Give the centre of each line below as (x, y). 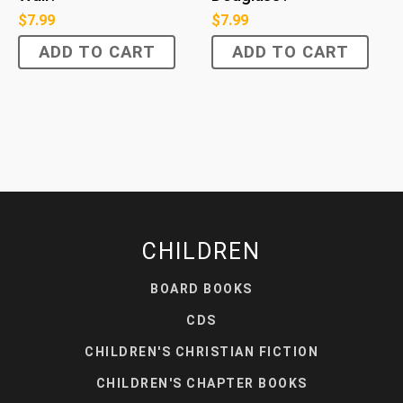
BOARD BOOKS (201, 288)
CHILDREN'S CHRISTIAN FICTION (201, 351)
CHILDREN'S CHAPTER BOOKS (201, 383)
